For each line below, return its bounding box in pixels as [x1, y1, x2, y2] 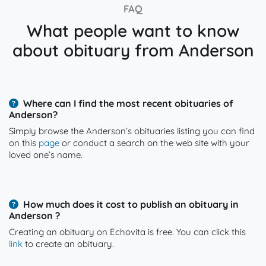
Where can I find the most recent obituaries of [23, 97, 233, 109]
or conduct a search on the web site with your [59, 137, 249, 148]
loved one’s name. [9, 149, 83, 160]
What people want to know [27, 20, 239, 41]
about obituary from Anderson [12, 40, 254, 61]
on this [9, 137, 39, 148]
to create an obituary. [23, 238, 114, 249]
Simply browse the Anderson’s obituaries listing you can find [9, 125, 255, 137]
